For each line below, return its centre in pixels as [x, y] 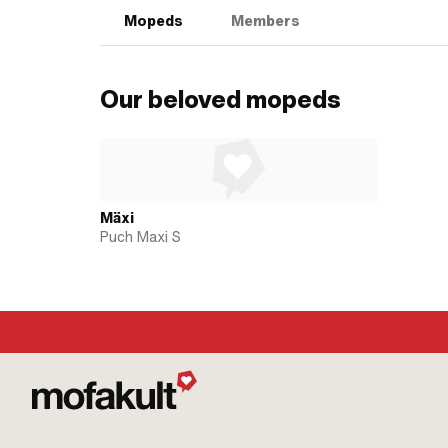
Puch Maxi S [140, 237]
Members [265, 21]
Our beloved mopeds [220, 99]
